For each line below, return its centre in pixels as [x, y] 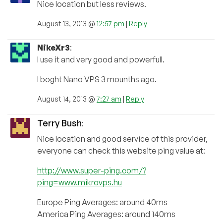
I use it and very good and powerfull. [101, 59]
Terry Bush [59, 123]
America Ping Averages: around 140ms [106, 214]
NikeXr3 [54, 47]
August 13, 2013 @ [67, 23]
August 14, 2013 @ [67, 99]
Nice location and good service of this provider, [122, 139]
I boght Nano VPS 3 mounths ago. [97, 79]
